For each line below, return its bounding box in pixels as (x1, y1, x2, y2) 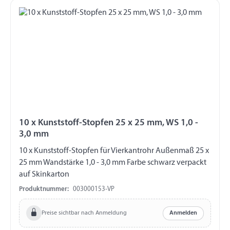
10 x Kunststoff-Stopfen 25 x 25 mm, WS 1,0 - (19, 118, 198, 128)
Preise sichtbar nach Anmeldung (41, 209, 127, 216)
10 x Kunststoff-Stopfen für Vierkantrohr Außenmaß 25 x (19, 146, 100, 155)
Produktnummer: (19, 186, 69, 193)
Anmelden (169, 210, 198, 217)
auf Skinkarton (19, 170, 69, 179)
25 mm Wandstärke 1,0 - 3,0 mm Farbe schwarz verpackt (19, 158, 206, 167)
